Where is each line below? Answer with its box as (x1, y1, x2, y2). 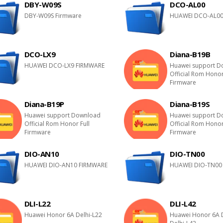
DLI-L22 (24, 199, 51, 209)
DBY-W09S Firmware (24, 11, 82, 20)
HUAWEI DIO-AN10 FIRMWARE (24, 161, 108, 169)
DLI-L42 (170, 199, 196, 209)
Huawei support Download (24, 111, 101, 119)
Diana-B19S (170, 99, 210, 109)
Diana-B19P (24, 99, 64, 109)
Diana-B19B (170, 49, 211, 59)
